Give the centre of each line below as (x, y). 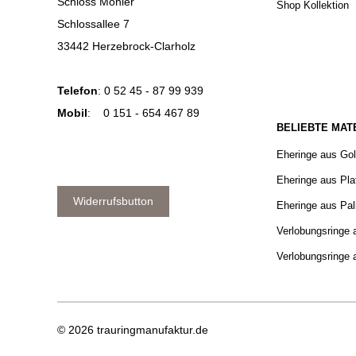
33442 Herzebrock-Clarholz (126, 46)
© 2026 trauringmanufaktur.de (133, 330)
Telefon (77, 91)
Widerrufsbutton (113, 201)
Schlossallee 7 (93, 24)
